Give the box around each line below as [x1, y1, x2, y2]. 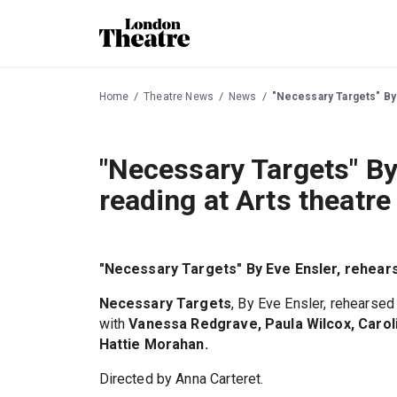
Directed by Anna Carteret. [98, 370, 264, 388]
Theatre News [144, 90, 214, 103]
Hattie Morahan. [98, 336, 208, 354]
